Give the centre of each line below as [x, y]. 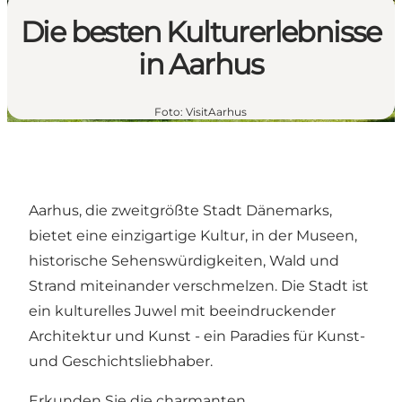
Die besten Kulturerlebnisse [201, 32]
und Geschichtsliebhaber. [121, 361]
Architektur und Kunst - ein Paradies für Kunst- [197, 336]
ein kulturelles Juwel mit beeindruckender [182, 311]
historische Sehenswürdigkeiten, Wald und [184, 261]
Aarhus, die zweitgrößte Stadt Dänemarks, [180, 210]
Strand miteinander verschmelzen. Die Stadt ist [199, 286]
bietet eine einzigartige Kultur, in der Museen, [193, 236]
